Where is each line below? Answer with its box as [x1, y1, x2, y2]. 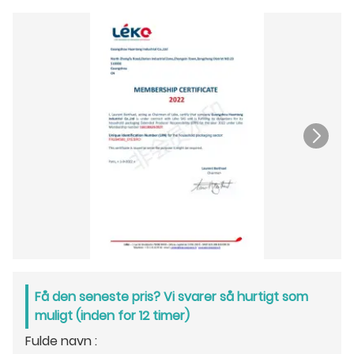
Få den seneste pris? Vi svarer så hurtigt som [35, 288, 308, 307]
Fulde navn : [25, 332, 97, 351]
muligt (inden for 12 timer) [35, 307, 190, 326]
